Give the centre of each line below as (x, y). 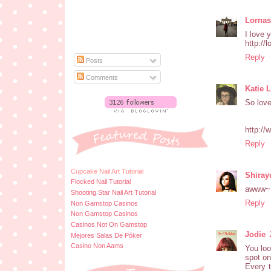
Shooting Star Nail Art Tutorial (113, 192)
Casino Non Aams (97, 246)
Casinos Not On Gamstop (109, 224)
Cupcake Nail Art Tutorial (107, 171)
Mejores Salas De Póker (106, 235)
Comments (101, 77)
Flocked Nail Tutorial (101, 182)
